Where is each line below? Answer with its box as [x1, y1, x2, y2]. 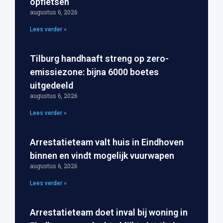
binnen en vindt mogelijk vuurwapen [30, 150, 174, 161]
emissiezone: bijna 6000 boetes [30, 66, 159, 77]
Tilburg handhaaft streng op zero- [30, 53, 169, 64]
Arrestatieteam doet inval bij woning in [30, 207, 188, 218]
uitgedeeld [30, 80, 73, 91]
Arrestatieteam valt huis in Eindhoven [30, 136, 184, 147]
